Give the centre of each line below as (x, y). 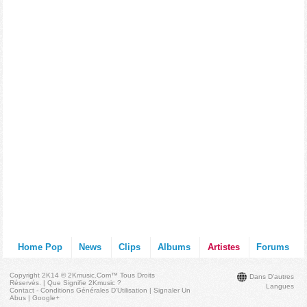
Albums (174, 247)
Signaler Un (172, 290)
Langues (280, 286)
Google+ (46, 298)
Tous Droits (138, 275)
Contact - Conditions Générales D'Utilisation (79, 290)
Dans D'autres (271, 276)
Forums (273, 247)
